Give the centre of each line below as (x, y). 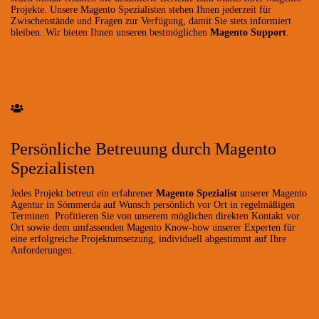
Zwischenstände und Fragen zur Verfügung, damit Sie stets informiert (151, 21)
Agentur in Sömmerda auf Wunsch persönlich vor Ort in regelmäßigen (153, 204)
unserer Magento (272, 193)
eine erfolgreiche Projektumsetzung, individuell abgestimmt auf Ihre (148, 239)
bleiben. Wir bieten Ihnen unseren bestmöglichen (110, 32)
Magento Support (248, 32)
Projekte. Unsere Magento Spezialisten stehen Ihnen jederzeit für (141, 9)
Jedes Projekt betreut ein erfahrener (83, 193)
